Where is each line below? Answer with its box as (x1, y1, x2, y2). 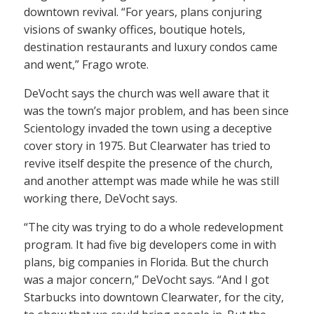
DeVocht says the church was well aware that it (24, 85, 269, 101)
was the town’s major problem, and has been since (24, 102, 289, 118)
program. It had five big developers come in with (24, 236, 276, 252)
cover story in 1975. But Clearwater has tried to (24, 137, 271, 153)
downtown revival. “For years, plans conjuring (24, 4, 262, 20)
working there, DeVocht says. (24, 190, 177, 206)
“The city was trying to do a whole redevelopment (24, 219, 283, 235)
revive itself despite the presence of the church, (24, 155, 273, 171)
